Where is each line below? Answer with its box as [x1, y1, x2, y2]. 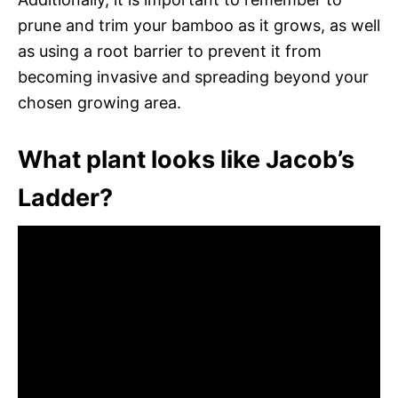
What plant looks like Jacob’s [18, 144, 354, 174]
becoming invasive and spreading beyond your [18, 67, 369, 86]
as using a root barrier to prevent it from [18, 41, 322, 60]
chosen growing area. [18, 92, 181, 112]
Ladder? [18, 182, 113, 212]
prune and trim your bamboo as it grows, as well [18, 15, 380, 35]
